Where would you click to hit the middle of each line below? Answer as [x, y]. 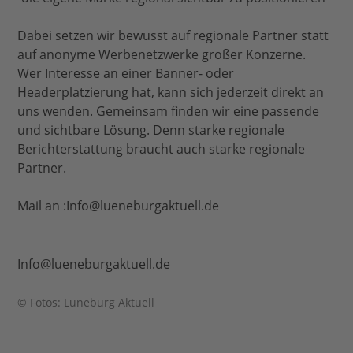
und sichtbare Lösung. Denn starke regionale [151, 130]
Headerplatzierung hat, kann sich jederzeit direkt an [171, 93]
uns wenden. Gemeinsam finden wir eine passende [169, 111]
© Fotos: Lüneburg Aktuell [86, 303]
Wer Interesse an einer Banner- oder [126, 74]
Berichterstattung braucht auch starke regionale [162, 149]
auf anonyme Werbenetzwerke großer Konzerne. [162, 55]
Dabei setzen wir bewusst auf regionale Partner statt [173, 36]
